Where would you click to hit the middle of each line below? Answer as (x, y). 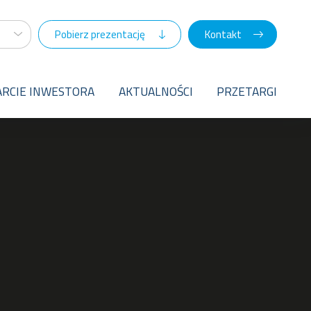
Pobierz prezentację (100, 34)
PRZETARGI (247, 91)
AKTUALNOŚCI (155, 91)
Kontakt (223, 34)
